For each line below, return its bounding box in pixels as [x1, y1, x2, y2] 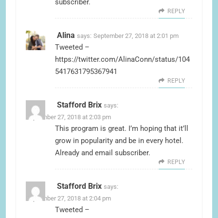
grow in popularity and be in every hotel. [55, 136, 183, 145]
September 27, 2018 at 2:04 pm [26, 195, 111, 202]
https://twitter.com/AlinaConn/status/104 [55, 55, 190, 64]
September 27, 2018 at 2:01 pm [93, 32, 179, 40]
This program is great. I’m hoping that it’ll [55, 124, 188, 133]
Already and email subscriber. [55, 148, 150, 158]
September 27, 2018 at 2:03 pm [26, 113, 111, 121]
